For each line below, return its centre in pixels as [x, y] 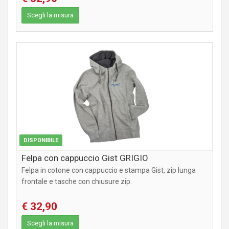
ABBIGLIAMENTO [183, 52]
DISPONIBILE [41, 141]
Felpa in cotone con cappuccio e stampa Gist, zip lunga [109, 170]
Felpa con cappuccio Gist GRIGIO [85, 158]
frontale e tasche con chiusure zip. [77, 182]
